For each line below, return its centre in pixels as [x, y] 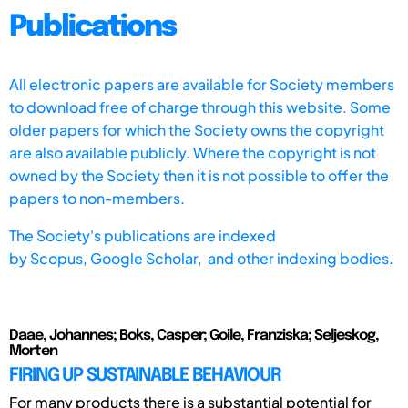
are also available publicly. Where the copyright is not [193, 152]
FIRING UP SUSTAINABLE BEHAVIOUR [145, 375]
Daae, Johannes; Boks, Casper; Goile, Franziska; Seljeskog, [194, 335]
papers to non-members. [97, 198]
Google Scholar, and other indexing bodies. [242, 258]
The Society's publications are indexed [143, 235]
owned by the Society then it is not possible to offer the [199, 175]
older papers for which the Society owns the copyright [197, 129]
